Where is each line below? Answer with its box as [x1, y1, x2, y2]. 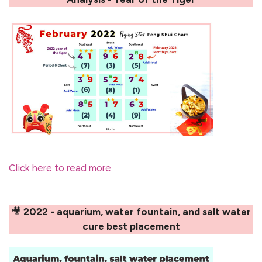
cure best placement [82, 220, 180, 232]
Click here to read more [9, 161, 111, 174]
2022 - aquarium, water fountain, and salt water [23, 205, 251, 218]
